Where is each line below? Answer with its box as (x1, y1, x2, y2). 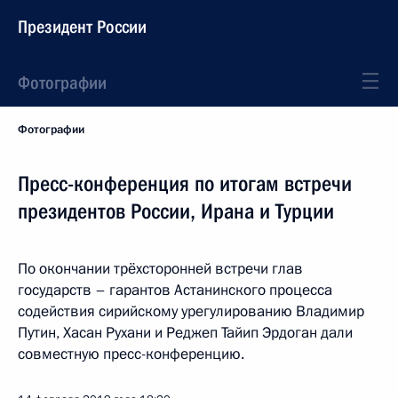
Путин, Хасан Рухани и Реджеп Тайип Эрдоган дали (18, 322, 353, 343)
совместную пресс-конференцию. (18, 344, 244, 364)
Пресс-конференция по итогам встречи (18, 171, 352, 196)
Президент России (18, 16, 147, 37)
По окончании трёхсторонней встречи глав (18, 259, 303, 279)
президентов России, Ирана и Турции (18, 199, 334, 224)
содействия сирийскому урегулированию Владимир (18, 301, 364, 322)
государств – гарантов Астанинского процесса (18, 280, 332, 300)
